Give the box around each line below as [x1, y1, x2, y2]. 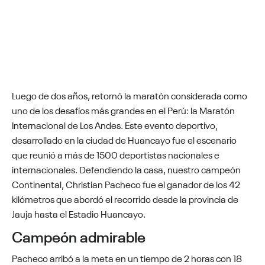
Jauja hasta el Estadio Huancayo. [12, 206, 146, 220]
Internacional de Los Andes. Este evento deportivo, [12, 117, 218, 131]
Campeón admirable [12, 224, 146, 246]
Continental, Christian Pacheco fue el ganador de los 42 [12, 176, 240, 190]
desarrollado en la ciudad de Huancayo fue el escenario [12, 132, 237, 146]
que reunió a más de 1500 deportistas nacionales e [12, 147, 219, 161]
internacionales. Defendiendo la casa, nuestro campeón [12, 161, 241, 176]
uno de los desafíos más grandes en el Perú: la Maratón [12, 102, 235, 117]
